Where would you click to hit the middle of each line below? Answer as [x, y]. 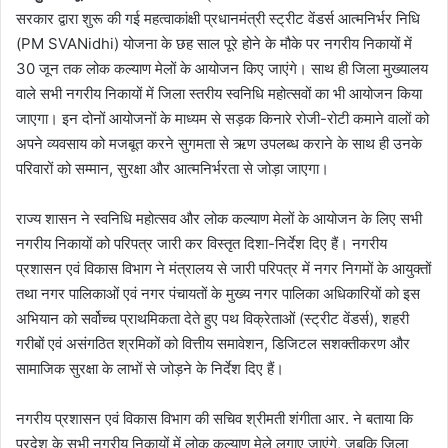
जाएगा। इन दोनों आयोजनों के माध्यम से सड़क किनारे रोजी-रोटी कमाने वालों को [222, 118]
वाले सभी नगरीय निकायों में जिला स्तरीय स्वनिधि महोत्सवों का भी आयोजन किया [219, 93]
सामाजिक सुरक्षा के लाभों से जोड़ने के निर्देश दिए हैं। [150, 368]
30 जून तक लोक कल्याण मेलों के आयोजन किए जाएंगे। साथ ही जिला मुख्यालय [222, 68]
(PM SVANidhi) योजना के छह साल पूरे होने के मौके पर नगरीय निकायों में [214, 43]
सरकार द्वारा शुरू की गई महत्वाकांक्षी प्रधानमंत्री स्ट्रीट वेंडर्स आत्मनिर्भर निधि [218, 18]
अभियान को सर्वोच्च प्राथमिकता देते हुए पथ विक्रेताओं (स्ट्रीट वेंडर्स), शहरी [212, 318]
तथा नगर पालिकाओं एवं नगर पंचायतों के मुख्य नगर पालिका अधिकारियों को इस [218, 293]
